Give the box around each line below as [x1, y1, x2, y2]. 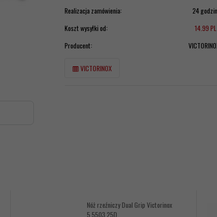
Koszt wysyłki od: [64, 22, 108, 33]
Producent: [64, 40, 92, 50]
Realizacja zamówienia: [64, 5, 122, 15]
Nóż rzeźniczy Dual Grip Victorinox [87, 199, 172, 210]
